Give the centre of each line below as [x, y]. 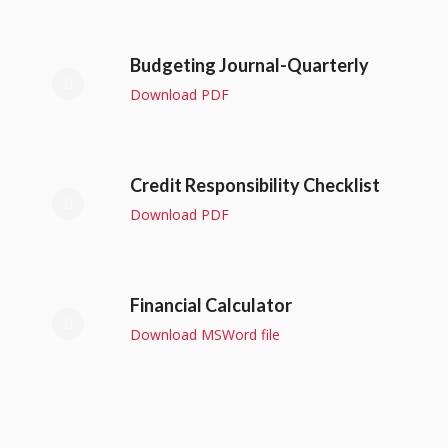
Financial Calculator [210, 304]
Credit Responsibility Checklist [254, 184]
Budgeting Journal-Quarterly [249, 65]
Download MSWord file [204, 334]
